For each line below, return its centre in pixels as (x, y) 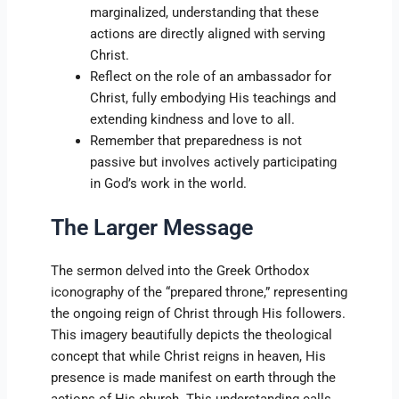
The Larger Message (152, 228)
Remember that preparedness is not (196, 141)
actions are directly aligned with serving (208, 34)
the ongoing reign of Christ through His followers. (199, 314)
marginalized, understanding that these (205, 13)
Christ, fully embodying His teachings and (213, 98)
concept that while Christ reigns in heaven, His (189, 357)
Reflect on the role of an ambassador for (211, 77)
